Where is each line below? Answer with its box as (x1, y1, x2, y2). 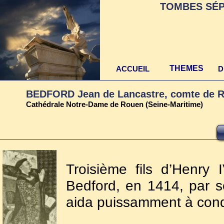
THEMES (169, 64, 203, 72)
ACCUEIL (115, 64, 149, 73)
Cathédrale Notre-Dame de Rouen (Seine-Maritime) (26, 100, 203, 108)
